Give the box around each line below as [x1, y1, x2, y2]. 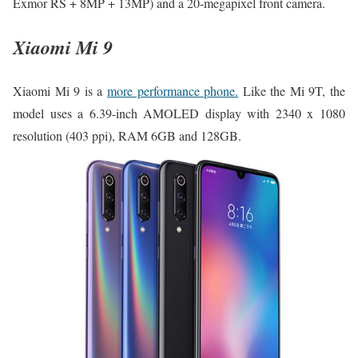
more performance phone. [106, 82, 239, 99]
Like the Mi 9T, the [238, 82, 346, 99]
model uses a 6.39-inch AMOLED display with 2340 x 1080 [13, 104, 345, 121]
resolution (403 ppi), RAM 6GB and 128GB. [13, 126, 241, 144]
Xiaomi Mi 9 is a [13, 82, 107, 99]
